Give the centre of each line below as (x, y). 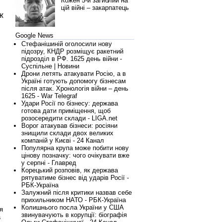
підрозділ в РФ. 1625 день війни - (72, 59)
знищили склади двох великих (67, 133)
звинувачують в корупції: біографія (74, 215)
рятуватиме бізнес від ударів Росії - (75, 178)
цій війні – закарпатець (95, 8)
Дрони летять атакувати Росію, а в (74, 74)
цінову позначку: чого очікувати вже (75, 155)
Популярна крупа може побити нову (75, 148)
